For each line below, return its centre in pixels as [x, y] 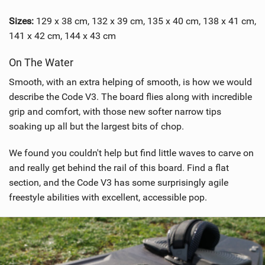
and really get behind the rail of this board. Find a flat [119, 168]
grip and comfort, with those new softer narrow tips [115, 112]
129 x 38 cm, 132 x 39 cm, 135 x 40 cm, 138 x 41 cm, [145, 21]
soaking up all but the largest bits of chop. [96, 127]
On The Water [41, 63]
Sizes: [21, 21]
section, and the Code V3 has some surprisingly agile [119, 183]
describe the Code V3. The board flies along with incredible [130, 97]
